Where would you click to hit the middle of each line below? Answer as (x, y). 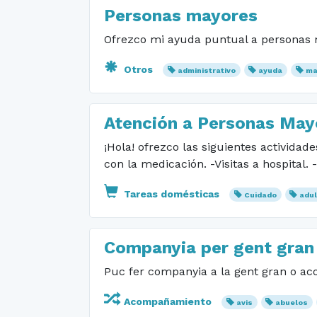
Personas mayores (181, 16)
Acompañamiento (168, 301)
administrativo (206, 70)
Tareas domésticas (172, 194)
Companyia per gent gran (209, 248)
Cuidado (260, 195)
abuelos (292, 302)
